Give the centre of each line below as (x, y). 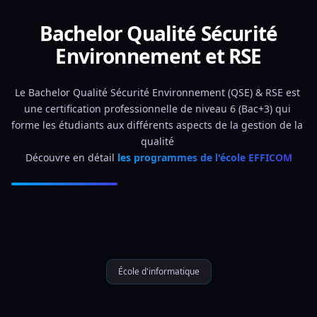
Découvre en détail (71, 157)
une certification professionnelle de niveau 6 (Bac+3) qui (157, 109)
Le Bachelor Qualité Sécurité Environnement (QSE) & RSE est (157, 92)
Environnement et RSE (158, 56)
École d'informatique (158, 271)
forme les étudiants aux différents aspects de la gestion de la (157, 125)
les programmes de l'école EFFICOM (204, 157)
